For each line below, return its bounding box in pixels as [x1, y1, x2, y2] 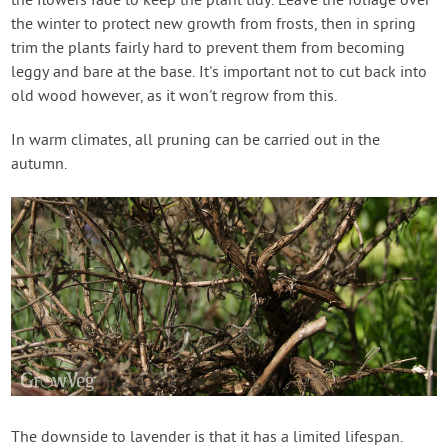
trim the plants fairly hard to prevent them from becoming [11, 39, 406, 60]
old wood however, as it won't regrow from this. [11, 87, 338, 108]
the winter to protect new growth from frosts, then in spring [11, 15, 417, 36]
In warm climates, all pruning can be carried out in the [11, 131, 381, 152]
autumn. [11, 155, 68, 176]
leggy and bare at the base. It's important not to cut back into [11, 63, 428, 84]
